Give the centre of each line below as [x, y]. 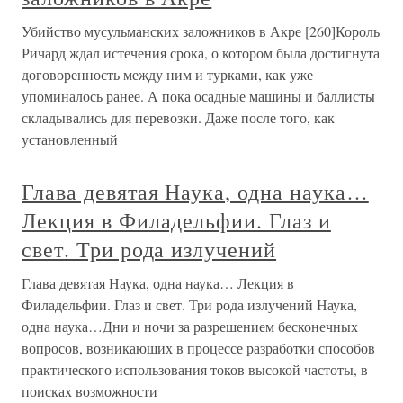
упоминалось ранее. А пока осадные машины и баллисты [198, 95]
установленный [70, 139]
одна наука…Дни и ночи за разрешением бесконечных [190, 326]
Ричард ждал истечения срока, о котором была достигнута [201, 52]
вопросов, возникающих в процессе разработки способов [198, 347]
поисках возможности [90, 390]
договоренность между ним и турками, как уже [167, 74]
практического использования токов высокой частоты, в [195, 369]
